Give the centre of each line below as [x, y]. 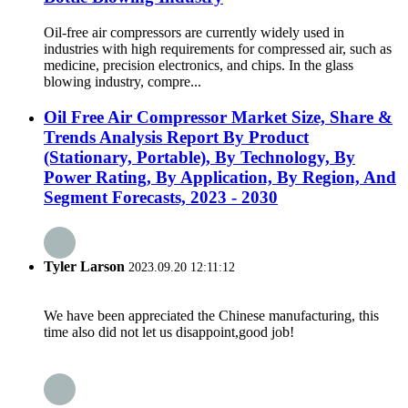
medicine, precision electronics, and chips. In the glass [199, 65]
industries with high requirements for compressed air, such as [218, 48]
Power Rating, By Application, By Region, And [220, 177]
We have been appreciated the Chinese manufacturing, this [211, 316]
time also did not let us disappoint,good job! [169, 332]
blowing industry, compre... [122, 81]
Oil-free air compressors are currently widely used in [194, 32]
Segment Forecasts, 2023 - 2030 [161, 197]
